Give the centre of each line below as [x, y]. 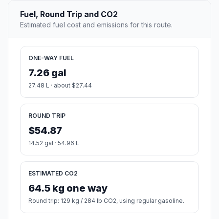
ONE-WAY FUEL [51, 58]
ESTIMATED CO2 [53, 174]
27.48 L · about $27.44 [60, 86]
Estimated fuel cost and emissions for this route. [96, 25]
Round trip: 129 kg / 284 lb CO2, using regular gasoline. [106, 201]
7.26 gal [47, 73]
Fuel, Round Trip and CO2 [69, 14]
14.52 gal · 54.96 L [54, 143]
